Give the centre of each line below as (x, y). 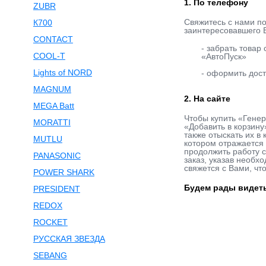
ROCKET (50, 222)
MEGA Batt (53, 106)
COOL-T (49, 56)
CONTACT (53, 39)
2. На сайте (207, 99)
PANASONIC (57, 156)
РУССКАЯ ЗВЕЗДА (69, 239)
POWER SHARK (64, 172)
